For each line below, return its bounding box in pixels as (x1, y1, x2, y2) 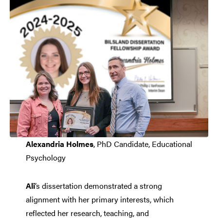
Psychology (25, 151, 66, 163)
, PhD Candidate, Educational (93, 138, 192, 149)
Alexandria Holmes (25, 138, 93, 149)
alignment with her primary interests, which (25, 193, 174, 205)
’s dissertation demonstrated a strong (35, 180, 162, 191)
